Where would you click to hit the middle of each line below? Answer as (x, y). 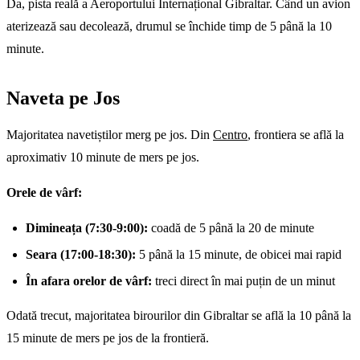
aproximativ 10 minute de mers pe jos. (103, 157)
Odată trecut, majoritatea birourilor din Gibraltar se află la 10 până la (179, 315)
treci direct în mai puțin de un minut (243, 280)
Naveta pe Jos (63, 98)
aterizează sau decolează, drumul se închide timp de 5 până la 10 (169, 26)
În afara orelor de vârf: (89, 280)
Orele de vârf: (44, 192)
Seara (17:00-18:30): (81, 254)
